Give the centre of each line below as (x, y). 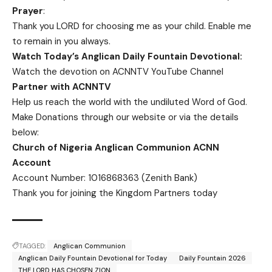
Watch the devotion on (62, 72)
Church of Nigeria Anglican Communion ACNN (116, 148)
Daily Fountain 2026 (212, 258)
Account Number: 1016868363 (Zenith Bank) (105, 178)
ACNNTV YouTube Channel (168, 72)
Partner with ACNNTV (62, 87)
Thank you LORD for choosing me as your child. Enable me (132, 26)
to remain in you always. (61, 42)
